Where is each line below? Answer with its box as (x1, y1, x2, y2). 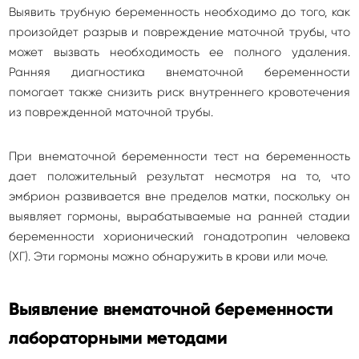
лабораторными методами (9, 327, 228, 349)
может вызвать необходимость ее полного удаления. (9, 45, 350, 59)
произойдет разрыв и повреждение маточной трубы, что (9, 25, 350, 39)
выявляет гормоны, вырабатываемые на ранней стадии (9, 209, 350, 224)
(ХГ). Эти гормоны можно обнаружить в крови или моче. (9, 249, 328, 264)
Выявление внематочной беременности (9, 298, 334, 320)
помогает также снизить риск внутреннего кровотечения (9, 85, 350, 99)
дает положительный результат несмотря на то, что (9, 169, 350, 184)
